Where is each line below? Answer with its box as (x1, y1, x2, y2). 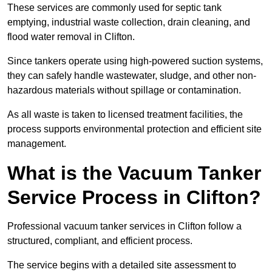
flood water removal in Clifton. (7, 32, 135, 42)
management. (7, 138, 66, 149)
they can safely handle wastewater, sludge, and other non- (7, 70, 256, 81)
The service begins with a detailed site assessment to (7, 260, 236, 271)
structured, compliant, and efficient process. (7, 236, 192, 246)
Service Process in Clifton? (7, 186, 261, 209)
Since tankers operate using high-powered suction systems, (7, 56, 263, 67)
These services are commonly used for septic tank (7, 2, 222, 13)
